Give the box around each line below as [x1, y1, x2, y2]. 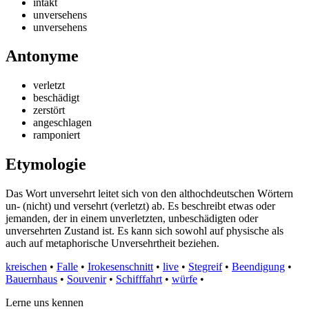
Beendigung [232, 261, 285, 273]
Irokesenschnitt [88, 261, 153, 273]
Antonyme [6, 47, 79, 66]
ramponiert [33, 129, 80, 141]
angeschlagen [33, 117, 92, 129]
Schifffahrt [116, 273, 162, 286]
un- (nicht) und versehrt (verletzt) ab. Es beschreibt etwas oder [6, 200, 275, 212]
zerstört [33, 104, 65, 117]
